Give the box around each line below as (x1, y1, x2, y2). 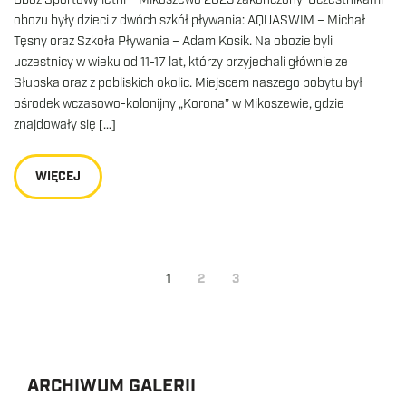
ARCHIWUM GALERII (27, 373, 196, 398)
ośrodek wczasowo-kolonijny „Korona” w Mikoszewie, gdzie (14, 95, 344, 112)
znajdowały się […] (14, 116, 116, 133)
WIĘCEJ (35, 168, 81, 185)
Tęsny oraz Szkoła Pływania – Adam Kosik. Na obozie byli (14, 33, 333, 50)
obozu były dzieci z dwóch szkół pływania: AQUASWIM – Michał (14, 12, 365, 29)
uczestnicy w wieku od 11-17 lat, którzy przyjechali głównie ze (14, 53, 348, 71)
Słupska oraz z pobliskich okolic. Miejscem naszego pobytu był (14, 74, 362, 92)
